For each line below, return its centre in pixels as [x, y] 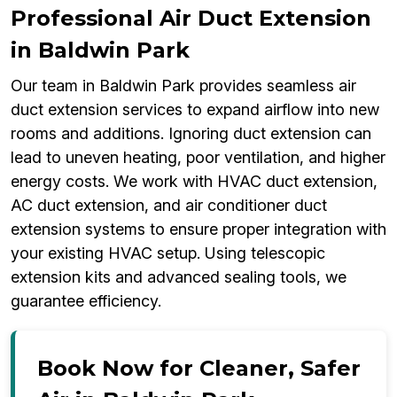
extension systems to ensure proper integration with [198, 230]
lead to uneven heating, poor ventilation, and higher [198, 158]
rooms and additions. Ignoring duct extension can [191, 134]
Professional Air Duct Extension [191, 19]
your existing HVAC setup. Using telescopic [168, 253]
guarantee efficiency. [86, 301]
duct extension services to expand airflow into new [195, 110]
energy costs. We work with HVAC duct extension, [194, 182]
